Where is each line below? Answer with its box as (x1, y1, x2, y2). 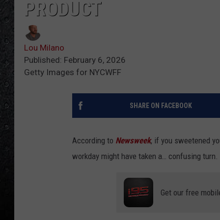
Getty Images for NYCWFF (24, 67, 121, 77)
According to (72, 135, 115, 145)
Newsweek (115, 135, 151, 145)
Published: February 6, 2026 (24, 55, 126, 65)
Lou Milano (24, 42, 64, 53)
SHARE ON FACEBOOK (129, 101, 192, 110)
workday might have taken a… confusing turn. (72, 151, 218, 161)
